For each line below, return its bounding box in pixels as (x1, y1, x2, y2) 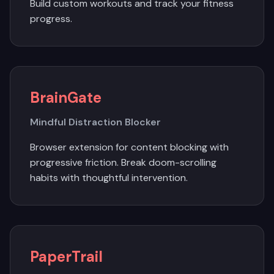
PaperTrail (30, 247, 103, 266)
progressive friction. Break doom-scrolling (30, 156, 217, 169)
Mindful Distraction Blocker (30, 116, 161, 128)
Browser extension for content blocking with (30, 141, 229, 154)
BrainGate (30, 88, 102, 107)
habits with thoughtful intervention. (30, 171, 188, 184)
